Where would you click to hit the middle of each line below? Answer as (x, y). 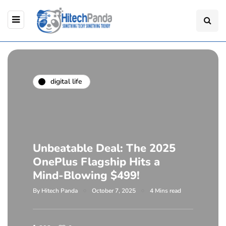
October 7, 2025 (114, 190)
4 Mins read (165, 190)
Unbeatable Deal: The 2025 (104, 148)
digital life (66, 82)
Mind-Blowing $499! (86, 175)
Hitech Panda (60, 190)
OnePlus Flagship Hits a (96, 162)
